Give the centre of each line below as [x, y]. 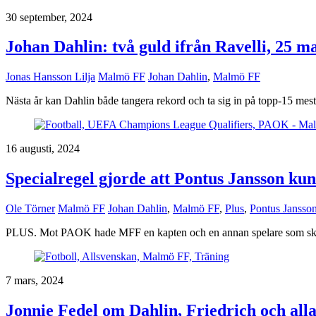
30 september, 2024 [49, 17]
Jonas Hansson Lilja [50, 77]
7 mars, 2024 [35, 281]
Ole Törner [30, 209]
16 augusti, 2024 [43, 149]
